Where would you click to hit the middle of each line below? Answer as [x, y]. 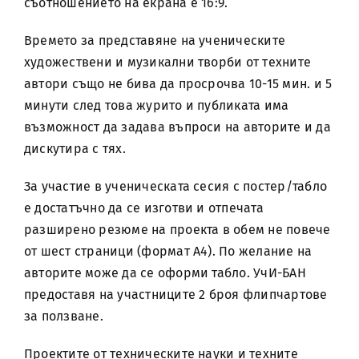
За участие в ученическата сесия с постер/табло [175, 186]
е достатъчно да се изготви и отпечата [143, 208]
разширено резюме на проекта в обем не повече [177, 230]
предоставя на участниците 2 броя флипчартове [175, 294]
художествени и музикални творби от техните [167, 62]
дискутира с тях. [75, 149]
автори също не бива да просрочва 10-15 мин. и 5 [178, 84]
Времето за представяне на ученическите [155, 40]
